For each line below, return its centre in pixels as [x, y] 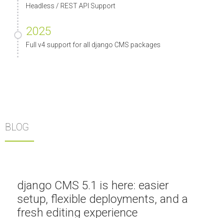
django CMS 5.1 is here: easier [93, 185]
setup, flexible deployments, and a [102, 199]
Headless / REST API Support [71, 6]
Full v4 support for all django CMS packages [93, 45]
